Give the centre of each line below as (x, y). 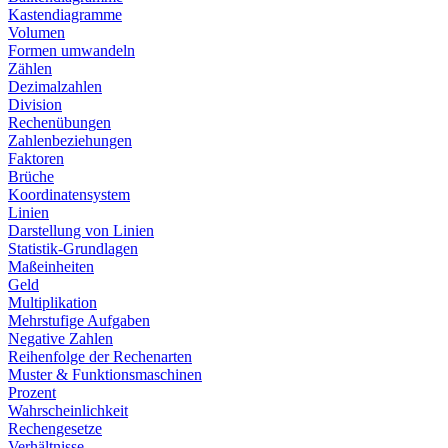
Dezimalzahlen (55, 86)
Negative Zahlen (60, 338)
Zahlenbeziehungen (70, 140)
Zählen (30, 68)
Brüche (31, 176)
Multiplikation (52, 302)
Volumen (36, 32)
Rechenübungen (59, 122)
